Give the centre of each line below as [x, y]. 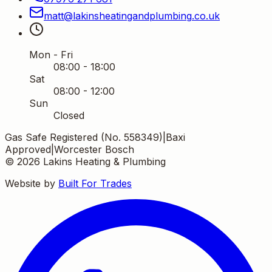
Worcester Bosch [94, 149]
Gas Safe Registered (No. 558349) [84, 137]
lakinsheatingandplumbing [132, 15]
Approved [28, 149]
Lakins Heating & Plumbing [104, 161]
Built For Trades [95, 183]
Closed [69, 115]
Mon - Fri [51, 54]
